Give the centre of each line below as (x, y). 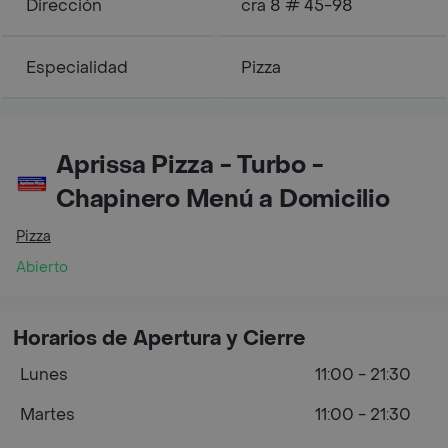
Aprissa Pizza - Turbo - (190, 165)
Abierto (42, 267)
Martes (47, 414)
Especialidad (77, 67)
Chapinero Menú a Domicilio (223, 199)
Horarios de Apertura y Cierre (159, 338)
